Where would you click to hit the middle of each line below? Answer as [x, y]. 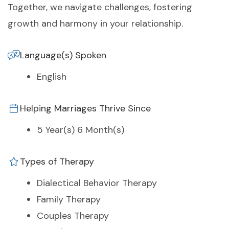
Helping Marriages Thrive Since [85, 109]
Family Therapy [69, 200]
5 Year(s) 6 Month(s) [81, 130]
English [52, 77]
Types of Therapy [57, 162]
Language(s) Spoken [63, 55]
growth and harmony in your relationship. [95, 24]
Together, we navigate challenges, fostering [100, 7]
